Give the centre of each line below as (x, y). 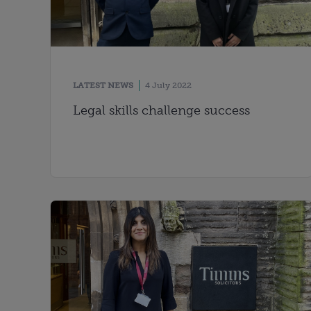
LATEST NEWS (103, 85)
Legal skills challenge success (161, 110)
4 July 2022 (168, 85)
